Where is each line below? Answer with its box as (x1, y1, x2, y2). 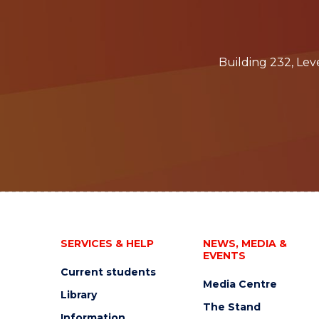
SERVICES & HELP (60, 237, 154, 251)
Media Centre (202, 278, 277, 291)
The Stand (202, 300, 261, 314)
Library (60, 288, 97, 302)
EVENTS (202, 249, 246, 263)
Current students (60, 266, 156, 279)
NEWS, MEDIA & (202, 237, 287, 251)
